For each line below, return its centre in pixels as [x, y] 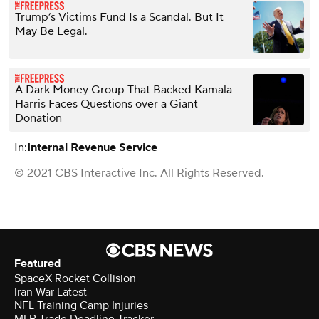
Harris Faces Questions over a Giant [106, 104]
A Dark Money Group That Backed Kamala [124, 89]
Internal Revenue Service [92, 147]
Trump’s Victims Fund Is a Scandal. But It [119, 17]
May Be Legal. [51, 31]
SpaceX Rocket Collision [75, 278]
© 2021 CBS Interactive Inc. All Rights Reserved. [139, 173]
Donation [38, 118]
